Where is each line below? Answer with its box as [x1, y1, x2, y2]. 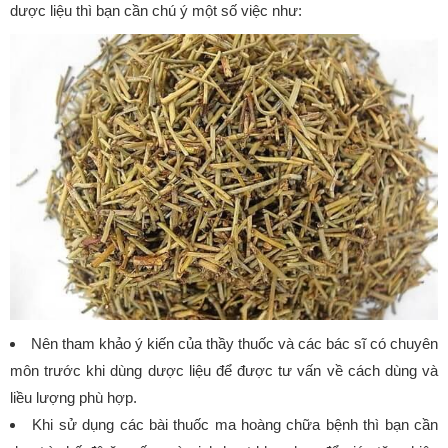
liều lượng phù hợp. [10, 388, 137, 406]
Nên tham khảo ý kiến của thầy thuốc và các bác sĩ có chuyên [31, 334, 438, 352]
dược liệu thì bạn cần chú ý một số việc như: [10, 2, 302, 20]
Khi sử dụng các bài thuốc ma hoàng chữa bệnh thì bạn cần [32, 415, 439, 433]
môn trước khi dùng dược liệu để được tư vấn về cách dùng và [10, 361, 438, 379]
